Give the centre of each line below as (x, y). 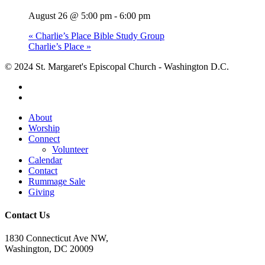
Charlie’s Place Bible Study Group (99, 35)
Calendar (45, 160)
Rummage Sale (57, 181)
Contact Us (27, 215)
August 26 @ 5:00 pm (70, 15)
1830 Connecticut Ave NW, (56, 238)
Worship (44, 128)
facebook (45, 86)
